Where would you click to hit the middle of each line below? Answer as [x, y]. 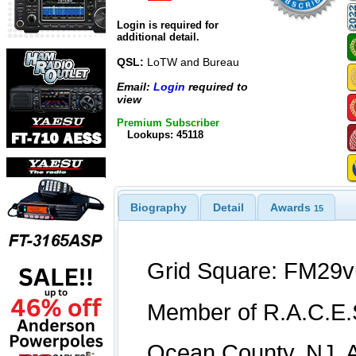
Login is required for [168, 25]
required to [217, 86]
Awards [292, 207]
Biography [158, 207]
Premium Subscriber [168, 123]
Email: [135, 86]
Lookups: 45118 [165, 135]
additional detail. [158, 37]
